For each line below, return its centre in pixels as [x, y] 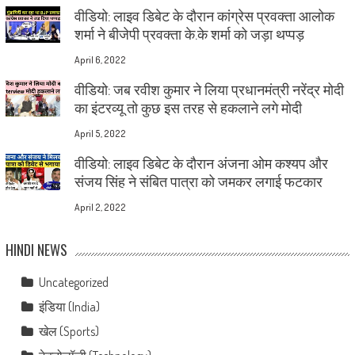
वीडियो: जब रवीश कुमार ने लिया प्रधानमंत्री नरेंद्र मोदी [209, 89]
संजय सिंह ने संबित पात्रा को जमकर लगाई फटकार [198, 181]
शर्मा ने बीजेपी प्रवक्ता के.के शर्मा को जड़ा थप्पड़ [189, 34]
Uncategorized [73, 282]
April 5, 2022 [100, 133]
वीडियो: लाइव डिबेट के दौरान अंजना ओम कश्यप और [201, 163]
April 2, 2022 [100, 207]
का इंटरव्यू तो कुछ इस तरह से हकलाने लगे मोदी [188, 107]
